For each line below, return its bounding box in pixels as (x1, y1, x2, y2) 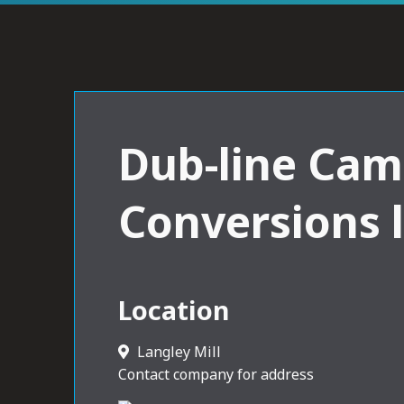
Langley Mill (137, 341, 222, 362)
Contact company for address (118, 363, 315, 384)
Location (118, 291, 230, 327)
